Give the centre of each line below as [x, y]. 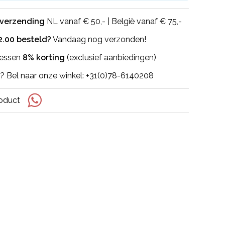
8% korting [44, 58]
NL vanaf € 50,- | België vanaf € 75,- [113, 22]
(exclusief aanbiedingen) [110, 58]
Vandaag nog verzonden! [99, 40]
